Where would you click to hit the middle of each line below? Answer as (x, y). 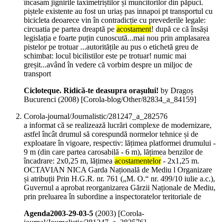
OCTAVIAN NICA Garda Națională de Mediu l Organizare (118, 170)
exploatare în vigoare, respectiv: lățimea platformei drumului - (120, 143)
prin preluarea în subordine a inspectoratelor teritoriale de (112, 197)
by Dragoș (176, 91)
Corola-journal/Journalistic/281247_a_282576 (96, 116)
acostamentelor (138, 161)
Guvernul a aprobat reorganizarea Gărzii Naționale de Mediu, (120, 188)
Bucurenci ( (42, 100)
